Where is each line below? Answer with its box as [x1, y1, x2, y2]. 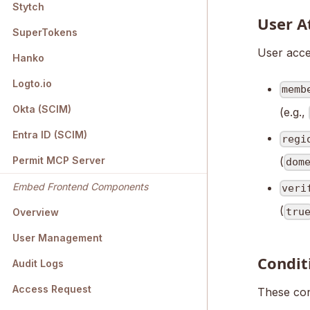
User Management [12, 232, 102, 244]
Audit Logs [12, 257, 64, 270]
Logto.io [12, 77, 52, 90]
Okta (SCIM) [12, 103, 71, 116]
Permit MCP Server [12, 154, 105, 167]
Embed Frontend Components [12, 181, 148, 193]
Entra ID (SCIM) [12, 129, 87, 141]
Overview [12, 206, 59, 219]
